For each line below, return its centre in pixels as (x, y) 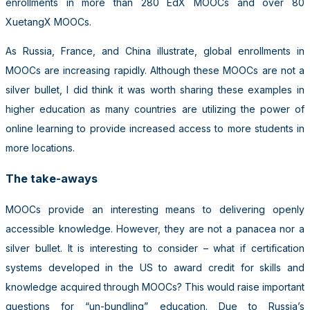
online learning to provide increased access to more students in (155, 128)
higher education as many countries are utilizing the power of (155, 109)
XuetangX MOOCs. (48, 21)
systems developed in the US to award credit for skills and (155, 267)
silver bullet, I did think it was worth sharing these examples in (155, 89)
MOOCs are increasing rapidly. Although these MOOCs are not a (155, 70)
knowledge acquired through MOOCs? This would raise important (155, 286)
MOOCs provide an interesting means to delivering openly (155, 209)
